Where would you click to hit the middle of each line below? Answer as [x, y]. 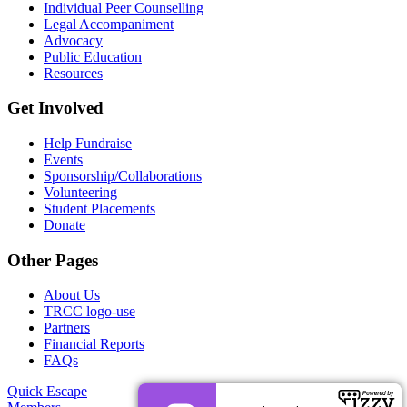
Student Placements [99, 209]
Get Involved [55, 108]
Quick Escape [47, 392]
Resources [73, 73]
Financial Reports [94, 344]
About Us [72, 295]
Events [63, 160]
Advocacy [73, 40]
